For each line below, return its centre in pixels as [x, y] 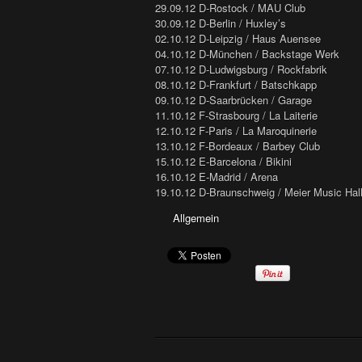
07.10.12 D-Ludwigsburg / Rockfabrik [241, 69]
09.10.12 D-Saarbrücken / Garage [234, 100]
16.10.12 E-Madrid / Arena [217, 177]
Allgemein [196, 218]
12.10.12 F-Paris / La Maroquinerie [236, 131]
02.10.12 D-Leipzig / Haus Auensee [238, 39]
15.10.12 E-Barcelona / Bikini [223, 162]
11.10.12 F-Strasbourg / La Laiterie [236, 116]
